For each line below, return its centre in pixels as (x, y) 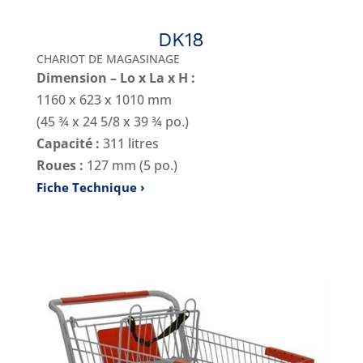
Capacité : (68, 144)
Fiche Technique (86, 188)
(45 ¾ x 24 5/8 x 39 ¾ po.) (112, 122)
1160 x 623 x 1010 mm (104, 100)
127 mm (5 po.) (130, 166)
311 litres (129, 144)
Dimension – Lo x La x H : (115, 78)
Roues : (60, 166)
